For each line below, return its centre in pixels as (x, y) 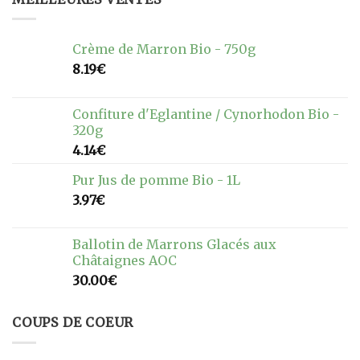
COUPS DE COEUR (73, 323)
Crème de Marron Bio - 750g (164, 49)
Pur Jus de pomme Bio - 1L (156, 180)
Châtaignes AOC (125, 261)
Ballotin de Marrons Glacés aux (174, 245)
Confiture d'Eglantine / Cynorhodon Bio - (206, 115)
